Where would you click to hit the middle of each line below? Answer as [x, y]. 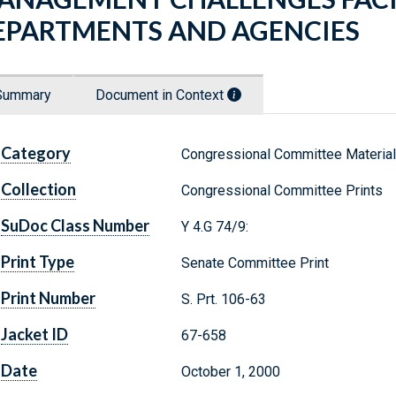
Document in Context [161, 95]
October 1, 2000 [230, 372]
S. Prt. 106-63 [223, 300]
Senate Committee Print [255, 263]
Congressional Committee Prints [282, 191]
